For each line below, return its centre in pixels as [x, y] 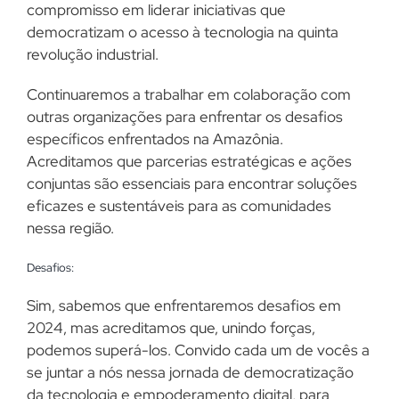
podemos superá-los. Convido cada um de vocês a [198, 350]
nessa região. [70, 228]
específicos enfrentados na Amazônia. [155, 139]
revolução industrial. [93, 54]
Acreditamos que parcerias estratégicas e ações [189, 161]
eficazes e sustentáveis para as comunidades [179, 206]
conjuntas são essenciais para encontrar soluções [192, 183]
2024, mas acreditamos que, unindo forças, [171, 328]
